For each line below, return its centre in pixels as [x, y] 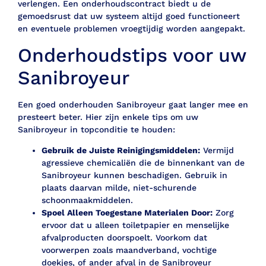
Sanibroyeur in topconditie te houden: [96, 129]
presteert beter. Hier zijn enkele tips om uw [108, 117]
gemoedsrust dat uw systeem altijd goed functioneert [129, 16]
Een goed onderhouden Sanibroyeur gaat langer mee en [133, 104]
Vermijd [217, 151]
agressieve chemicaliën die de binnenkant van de [143, 163]
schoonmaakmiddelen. [87, 200]
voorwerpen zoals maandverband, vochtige [129, 250]
